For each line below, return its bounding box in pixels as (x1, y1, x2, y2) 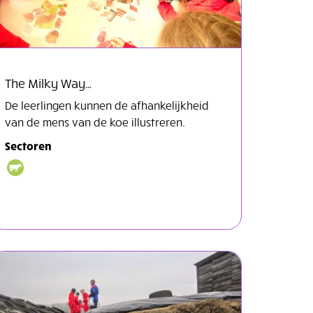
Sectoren (5, 138, 52, 152)
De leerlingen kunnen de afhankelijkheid (5, 97, 209, 112)
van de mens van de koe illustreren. (5, 114, 185, 129)
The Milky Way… (5, 74, 92, 91)
